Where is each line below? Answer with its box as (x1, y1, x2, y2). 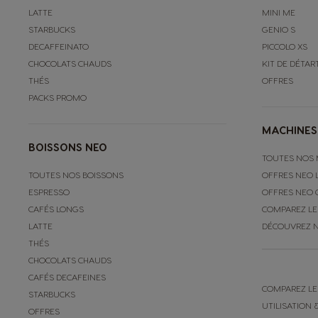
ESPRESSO (28, 186, 70, 197)
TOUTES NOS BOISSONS (28, 169, 124, 180)
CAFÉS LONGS (28, 203, 84, 214)
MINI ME (261, 6, 295, 17)
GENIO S (261, 23, 295, 34)
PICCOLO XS (261, 40, 307, 51)
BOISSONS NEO (28, 140, 107, 153)
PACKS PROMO (28, 92, 87, 102)
